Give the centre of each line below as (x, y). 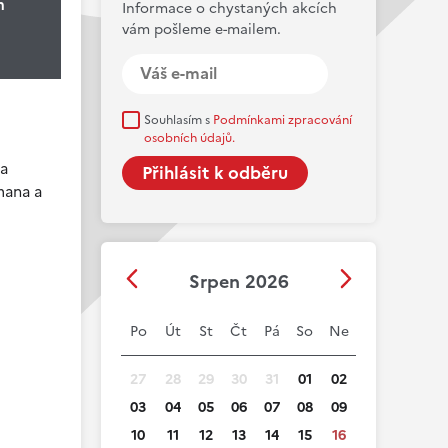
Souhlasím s (178, 120)
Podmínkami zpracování (282, 120)
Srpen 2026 (238, 281)
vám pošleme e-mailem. (201, 29)
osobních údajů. (189, 138)
